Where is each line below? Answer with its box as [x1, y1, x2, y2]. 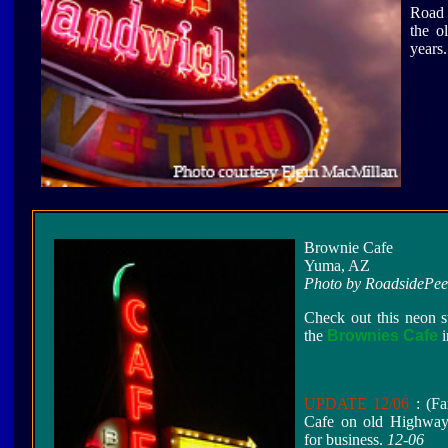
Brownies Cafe [327, 327, 438, 345]
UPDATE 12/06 [304, 395, 410, 413]
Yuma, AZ [304, 257, 370, 275]
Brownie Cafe [304, 239, 393, 257]
